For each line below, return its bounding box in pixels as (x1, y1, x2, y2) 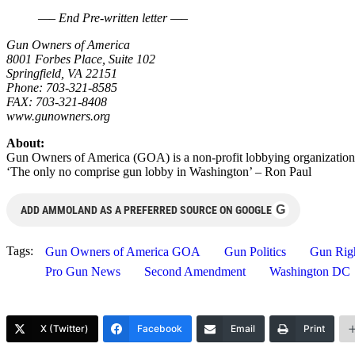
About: (6, 136, 44, 150)
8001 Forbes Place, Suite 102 (6, 52, 155, 66)
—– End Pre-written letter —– (38, 10, 188, 25)
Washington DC (269, 264, 350, 278)
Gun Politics (224, 244, 286, 258)
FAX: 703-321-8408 (6, 94, 107, 109)
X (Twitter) (40, 322, 89, 334)
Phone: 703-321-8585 (6, 80, 117, 94)
